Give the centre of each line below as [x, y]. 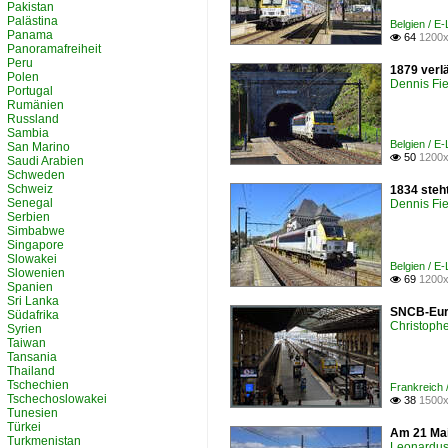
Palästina [32, 21]
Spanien [30, 287]
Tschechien [38, 385]
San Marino [38, 147]
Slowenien [36, 273]
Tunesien [32, 413]
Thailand [31, 371]
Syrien [24, 329]
